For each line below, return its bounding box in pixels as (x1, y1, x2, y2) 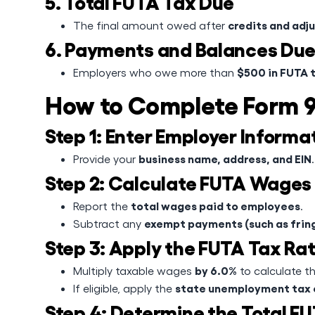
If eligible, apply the (73, 281, 175, 295)
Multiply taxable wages (73, 264, 195, 277)
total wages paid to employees (131, 198, 300, 212)
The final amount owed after (73, 18, 228, 32)
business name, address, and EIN (139, 151, 311, 165)
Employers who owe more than (73, 65, 237, 79)
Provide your (73, 152, 139, 165)
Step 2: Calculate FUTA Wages (45, 170, 312, 193)
